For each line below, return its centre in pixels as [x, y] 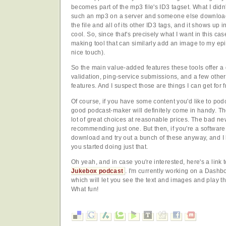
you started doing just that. [110, 147]
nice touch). [88, 52]
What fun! [85, 189]
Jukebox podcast [97, 171]
